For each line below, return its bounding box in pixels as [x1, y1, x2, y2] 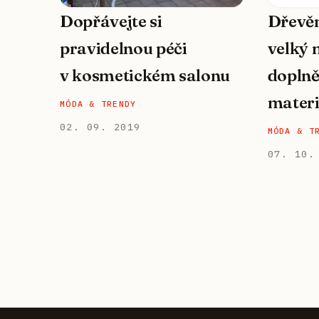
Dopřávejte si [60, 11, 162, 31]
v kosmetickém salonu [60, 65, 231, 85]
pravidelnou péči [60, 38, 187, 58]
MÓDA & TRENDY [60, 98, 137, 109]
